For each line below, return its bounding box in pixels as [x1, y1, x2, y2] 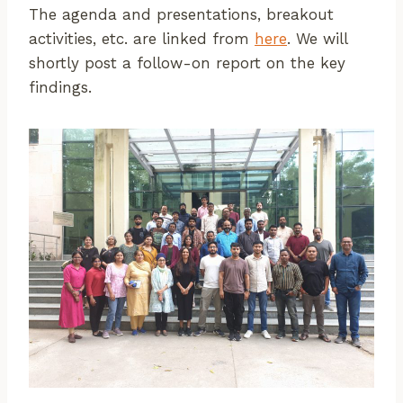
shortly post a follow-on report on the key [29, 54, 345, 72]
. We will [287, 30, 347, 48]
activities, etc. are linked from [29, 30, 255, 48]
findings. [29, 78, 92, 96]
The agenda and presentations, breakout [29, 5, 334, 23]
